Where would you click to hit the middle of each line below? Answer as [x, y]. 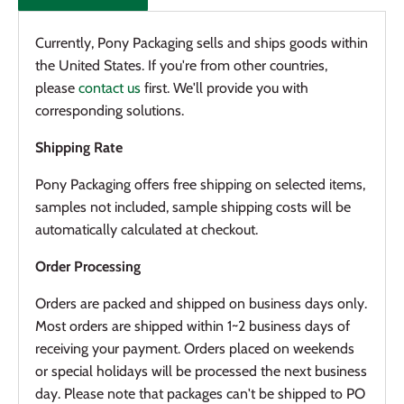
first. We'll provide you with [226, 87]
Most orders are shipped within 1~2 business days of [193, 326]
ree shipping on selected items [270, 184]
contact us [110, 87]
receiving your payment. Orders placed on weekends [195, 348]
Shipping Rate [79, 147]
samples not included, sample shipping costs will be [193, 207]
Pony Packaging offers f [106, 184]
